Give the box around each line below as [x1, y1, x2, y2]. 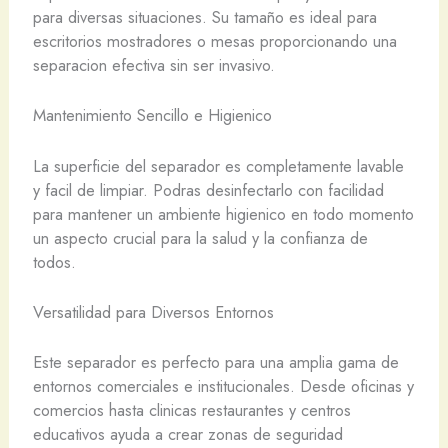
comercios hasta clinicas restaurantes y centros [32, 398, 351, 422]
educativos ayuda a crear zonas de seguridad [32, 422, 343, 446]
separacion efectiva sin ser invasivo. [32, 53, 275, 77]
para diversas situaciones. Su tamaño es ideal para [32, 5, 377, 29]
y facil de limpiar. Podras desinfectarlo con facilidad [32, 177, 384, 202]
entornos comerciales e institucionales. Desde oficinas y [32, 374, 414, 398]
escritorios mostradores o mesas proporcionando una [32, 29, 397, 53]
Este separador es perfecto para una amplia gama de [32, 350, 399, 374]
